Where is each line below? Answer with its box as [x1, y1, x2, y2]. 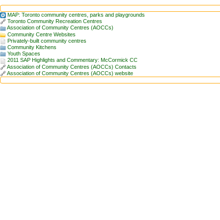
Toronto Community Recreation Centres [7, 18, 102, 25]
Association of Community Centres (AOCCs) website [7, 70, 133, 76]
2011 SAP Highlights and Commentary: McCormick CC [7, 57, 137, 63]
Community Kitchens [7, 44, 56, 50]
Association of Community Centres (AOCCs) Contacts [7, 63, 137, 70]
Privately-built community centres [7, 37, 86, 44]
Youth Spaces [7, 51, 40, 57]
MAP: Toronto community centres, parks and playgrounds [7, 12, 145, 18]
